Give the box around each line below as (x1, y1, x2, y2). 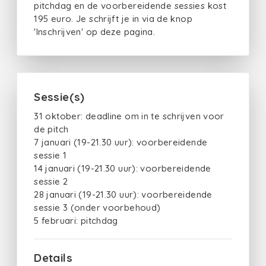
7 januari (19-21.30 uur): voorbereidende (34, 136, 208, 148)
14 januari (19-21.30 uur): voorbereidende (34, 162, 211, 174)
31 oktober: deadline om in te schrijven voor (34, 110, 224, 122)
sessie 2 (34, 175, 68, 187)
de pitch (34, 123, 69, 135)
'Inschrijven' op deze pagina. (34, 26, 156, 37)
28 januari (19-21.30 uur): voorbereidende (34, 188, 213, 200)
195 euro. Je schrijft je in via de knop (34, 13, 192, 24)
